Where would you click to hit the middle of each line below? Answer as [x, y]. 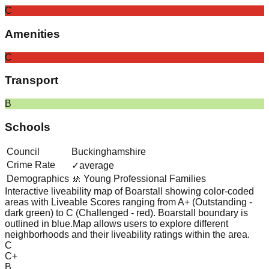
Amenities [32, 34]
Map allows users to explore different [150, 224]
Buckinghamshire [109, 152]
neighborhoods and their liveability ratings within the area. [127, 235]
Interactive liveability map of [65, 192]
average [97, 166]
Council [23, 152]
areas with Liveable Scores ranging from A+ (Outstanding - [128, 202]
